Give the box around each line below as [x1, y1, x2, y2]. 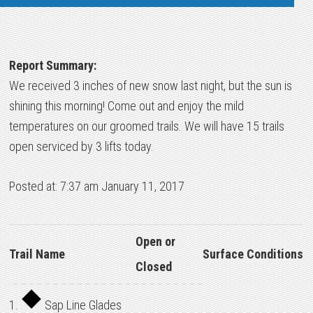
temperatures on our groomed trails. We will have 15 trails [9, 119, 285, 133]
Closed [136, 259, 173, 274]
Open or [136, 234, 176, 249]
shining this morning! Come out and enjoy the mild [9, 99, 245, 113]
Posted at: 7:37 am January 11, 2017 [9, 179, 185, 194]
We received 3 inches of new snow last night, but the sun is [9, 78, 293, 93]
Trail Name [9, 247, 66, 261]
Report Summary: [9, 58, 97, 73]
